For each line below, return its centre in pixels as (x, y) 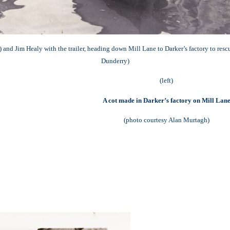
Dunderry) (115, 61)
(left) (166, 81)
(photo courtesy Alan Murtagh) (166, 120)
